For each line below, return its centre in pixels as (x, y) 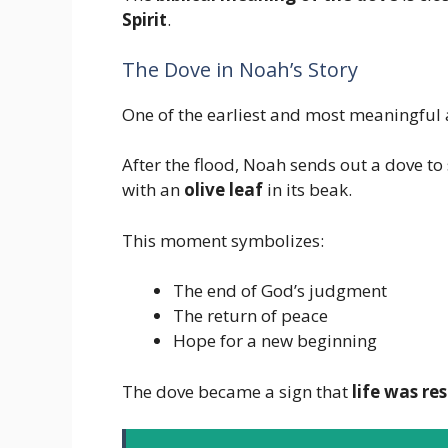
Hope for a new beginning (275, 341)
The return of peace (250, 316)
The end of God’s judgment (280, 291)
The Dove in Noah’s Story (240, 69)
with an (153, 190)
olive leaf (223, 190)
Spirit (144, 20)
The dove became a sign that (237, 391)
